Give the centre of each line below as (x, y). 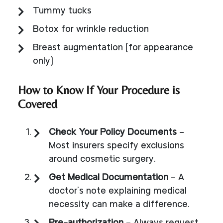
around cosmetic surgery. (102, 159)
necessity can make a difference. (119, 205)
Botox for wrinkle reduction (91, 29)
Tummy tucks (62, 11)
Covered (38, 104)
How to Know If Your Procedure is (99, 90)
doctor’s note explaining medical (118, 191)
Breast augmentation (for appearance (113, 48)
